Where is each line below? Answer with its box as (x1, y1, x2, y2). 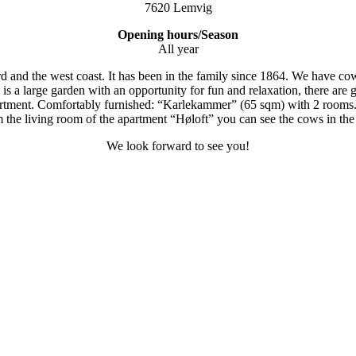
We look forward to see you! (106, 139, 250, 153)
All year (157, 42, 199, 56)
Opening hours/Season (118, 28, 238, 42)
